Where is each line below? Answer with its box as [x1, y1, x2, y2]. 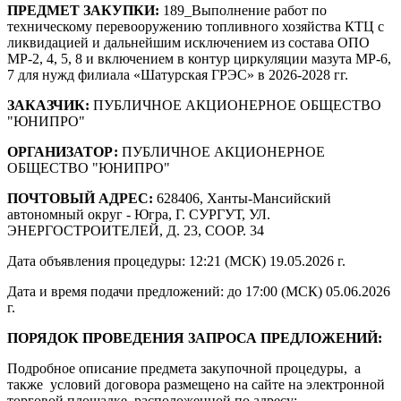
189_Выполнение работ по [159, 3, 327, 19]
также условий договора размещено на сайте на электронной [7, 377, 385, 393]
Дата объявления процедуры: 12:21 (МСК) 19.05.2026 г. [7, 253, 346, 269]
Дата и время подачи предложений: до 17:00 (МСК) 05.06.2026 [7, 284, 390, 300]
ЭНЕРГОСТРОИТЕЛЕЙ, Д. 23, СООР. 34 [7, 223, 264, 239]
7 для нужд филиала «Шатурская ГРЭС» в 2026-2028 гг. [7, 67, 348, 83]
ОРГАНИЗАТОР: [7, 144, 118, 160]
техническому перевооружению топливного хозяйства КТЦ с [7, 19, 384, 35]
